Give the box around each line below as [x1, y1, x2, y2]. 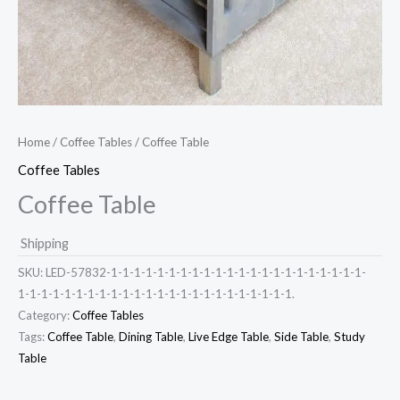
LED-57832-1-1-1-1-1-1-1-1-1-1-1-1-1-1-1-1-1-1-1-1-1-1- [46, 265, 366, 280]
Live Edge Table [188, 329, 269, 345]
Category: [18, 308, 72, 323]
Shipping [21, 235, 69, 251]
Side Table [274, 329, 329, 345]
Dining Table [119, 329, 183, 345]
